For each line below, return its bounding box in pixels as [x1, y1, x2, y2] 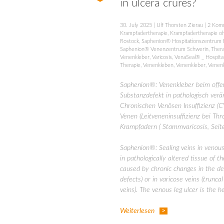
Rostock [120, 38, 139, 44]
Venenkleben [143, 62, 173, 68]
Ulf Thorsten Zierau [156, 22, 203, 28]
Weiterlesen [120, 207, 154, 215]
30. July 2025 [120, 22, 152, 28]
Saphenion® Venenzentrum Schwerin [120, 46, 208, 52]
